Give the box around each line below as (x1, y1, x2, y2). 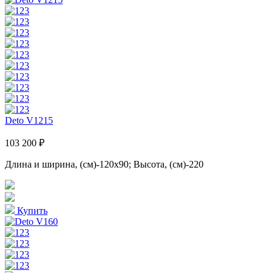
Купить (15, 205, 48, 216)
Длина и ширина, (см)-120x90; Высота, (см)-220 (5, 158, 204, 169)
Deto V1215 (5, 115, 53, 126)
